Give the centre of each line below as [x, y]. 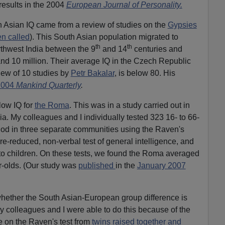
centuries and [157, 49]
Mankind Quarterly [48, 85]
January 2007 [161, 165]
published [97, 165]
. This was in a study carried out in [129, 105]
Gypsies [182, 25]
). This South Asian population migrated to [104, 37]
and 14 [114, 49]
